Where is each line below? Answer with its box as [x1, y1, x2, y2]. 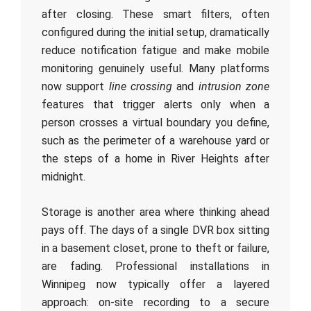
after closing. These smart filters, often [42, 8, 269, 21]
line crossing [108, 80, 173, 93]
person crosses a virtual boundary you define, [42, 116, 269, 129]
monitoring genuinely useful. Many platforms [42, 62, 269, 75]
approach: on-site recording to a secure [42, 296, 269, 309]
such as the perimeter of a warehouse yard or [42, 134, 269, 147]
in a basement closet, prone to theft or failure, [42, 242, 269, 255]
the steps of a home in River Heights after [42, 152, 269, 165]
